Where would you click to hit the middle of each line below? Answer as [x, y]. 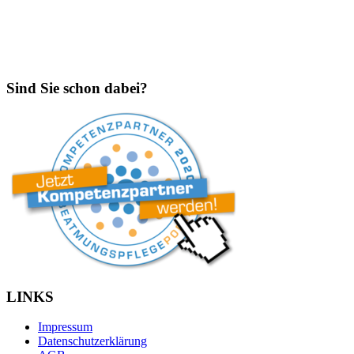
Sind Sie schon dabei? [77, 88]
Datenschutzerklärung [92, 341]
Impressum [65, 327]
